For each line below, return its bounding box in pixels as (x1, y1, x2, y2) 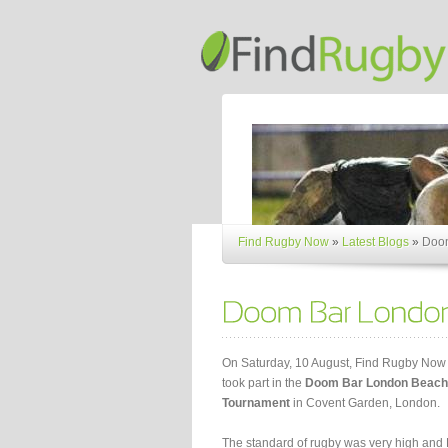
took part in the (222, 376, 305, 390)
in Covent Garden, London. (290, 396, 440, 410)
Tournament (222, 396, 290, 410)
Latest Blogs (342, 235, 409, 249)
